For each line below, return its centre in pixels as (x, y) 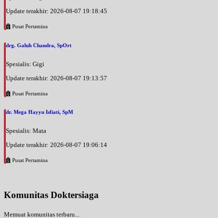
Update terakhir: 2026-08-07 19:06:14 (56, 145)
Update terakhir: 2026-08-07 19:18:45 (56, 11)
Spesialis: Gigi (25, 64)
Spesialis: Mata (26, 131)
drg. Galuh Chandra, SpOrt (39, 45)
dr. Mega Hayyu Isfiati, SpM (39, 112)
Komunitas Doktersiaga (51, 195)
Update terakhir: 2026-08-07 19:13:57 (56, 78)
